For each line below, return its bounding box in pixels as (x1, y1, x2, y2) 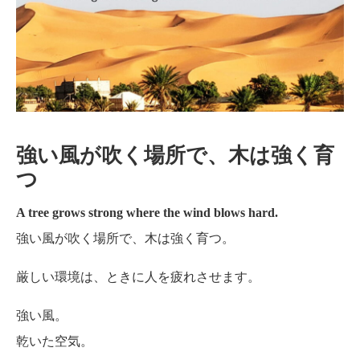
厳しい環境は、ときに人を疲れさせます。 (16, 269, 260, 284)
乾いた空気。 (16, 333, 93, 348)
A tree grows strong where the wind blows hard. (16, 205, 278, 219)
